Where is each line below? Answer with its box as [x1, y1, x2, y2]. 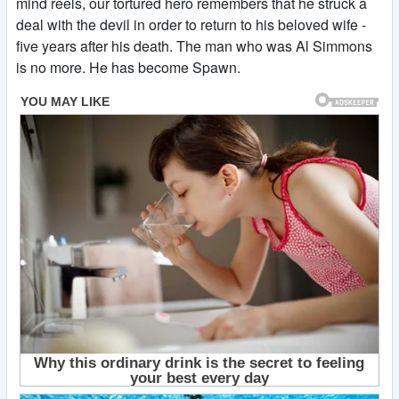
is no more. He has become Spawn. [16, 57, 240, 77]
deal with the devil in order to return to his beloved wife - [16, 14, 366, 35]
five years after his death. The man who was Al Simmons [16, 36, 372, 56]
